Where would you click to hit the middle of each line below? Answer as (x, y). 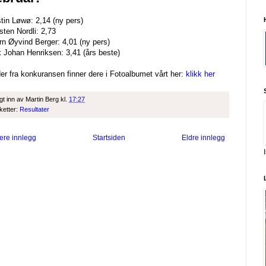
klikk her (200, 74)
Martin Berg (42, 99)
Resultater (34, 110)
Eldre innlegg (203, 138)
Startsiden (109, 138)
